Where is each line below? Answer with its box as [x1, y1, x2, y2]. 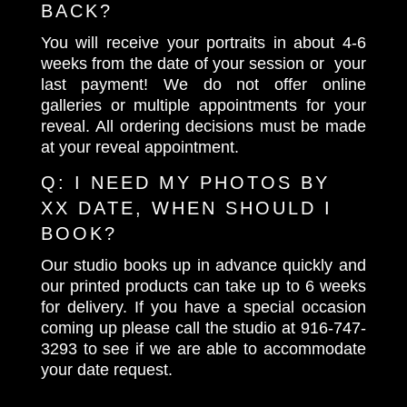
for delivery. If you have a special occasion [40, 297, 366, 316]
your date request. [40, 360, 173, 379]
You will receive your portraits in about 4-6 [40, 33, 366, 52]
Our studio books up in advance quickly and [40, 255, 366, 274]
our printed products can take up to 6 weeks [40, 276, 366, 295]
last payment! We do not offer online [40, 74, 366, 94]
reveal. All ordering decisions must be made [40, 116, 366, 135]
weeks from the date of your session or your [40, 54, 366, 73]
